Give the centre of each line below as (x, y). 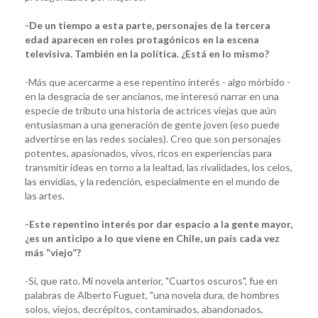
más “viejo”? (53, 252)
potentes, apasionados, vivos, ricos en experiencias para (148, 153)
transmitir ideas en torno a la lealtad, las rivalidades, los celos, (159, 167)
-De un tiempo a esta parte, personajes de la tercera (148, 25)
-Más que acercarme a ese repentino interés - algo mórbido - (158, 82)
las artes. (45, 195)
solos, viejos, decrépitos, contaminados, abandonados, (144, 309)
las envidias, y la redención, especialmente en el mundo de (152, 181)
